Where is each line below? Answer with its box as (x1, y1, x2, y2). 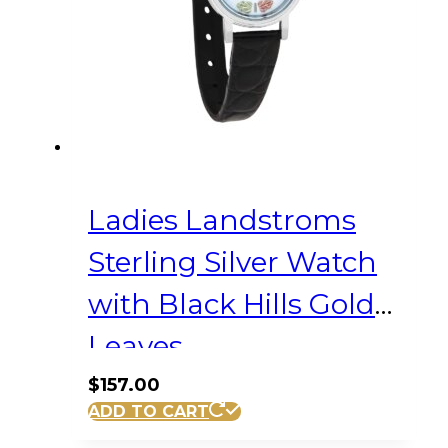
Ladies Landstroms (88, 203, 356, 238)
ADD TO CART (88, 401, 209, 421)
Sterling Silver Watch (88, 245, 377, 280)
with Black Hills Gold (88, 287, 375, 322)
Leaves (88, 329, 183, 364)
